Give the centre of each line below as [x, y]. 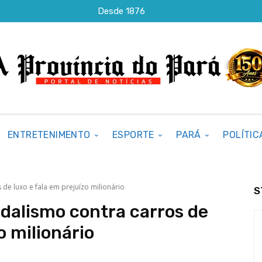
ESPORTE [133, 135]
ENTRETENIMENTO [49, 135]
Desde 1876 [122, 11]
